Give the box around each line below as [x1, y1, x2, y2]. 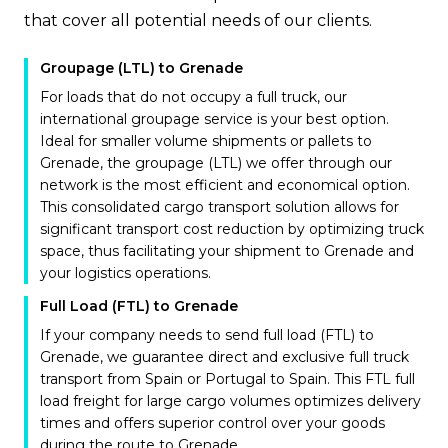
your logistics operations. [40, 264, 211, 282]
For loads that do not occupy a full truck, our [40, 88, 347, 106]
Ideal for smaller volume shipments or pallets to [40, 132, 372, 150]
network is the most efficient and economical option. [40, 176, 410, 194]
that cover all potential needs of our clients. [24, 11, 372, 30]
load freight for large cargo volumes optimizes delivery [40, 392, 421, 410]
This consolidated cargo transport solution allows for [40, 198, 399, 216]
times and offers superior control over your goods [40, 414, 385, 432]
